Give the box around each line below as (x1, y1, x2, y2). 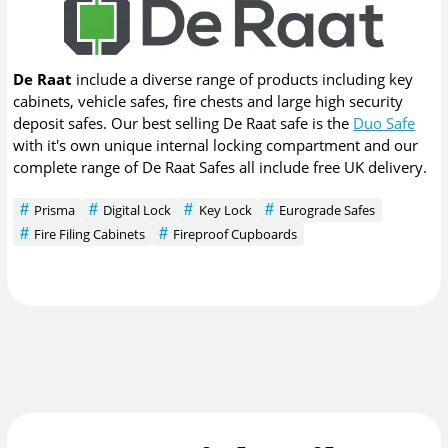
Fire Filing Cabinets (34, 224, 146, 243)
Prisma (34, 200, 76, 219)
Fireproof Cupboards (172, 224, 297, 243)
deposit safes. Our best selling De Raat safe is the (13, 113, 354, 134)
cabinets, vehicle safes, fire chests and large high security (13, 91, 404, 112)
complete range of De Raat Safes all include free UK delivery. (13, 157, 428, 178)
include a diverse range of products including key (72, 69, 414, 90)
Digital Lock (102, 200, 171, 219)
